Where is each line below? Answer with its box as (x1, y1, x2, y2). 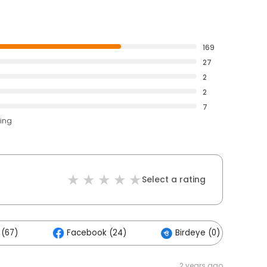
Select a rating (142, 173, 206, 185)
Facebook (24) (67, 227, 126, 238)
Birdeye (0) (175, 227, 220, 238)
